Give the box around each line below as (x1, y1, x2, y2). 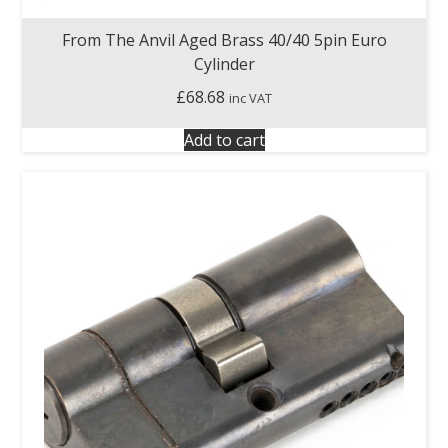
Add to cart (183, 128, 265, 151)
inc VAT (229, 88, 272, 107)
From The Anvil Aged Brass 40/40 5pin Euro (61, 28, 387, 51)
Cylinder (193, 52, 255, 75)
